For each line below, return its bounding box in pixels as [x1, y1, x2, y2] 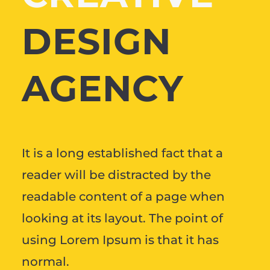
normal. [21, 254, 69, 269]
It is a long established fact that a [21, 145, 223, 160]
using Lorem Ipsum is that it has [21, 232, 219, 247]
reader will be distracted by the [21, 167, 211, 182]
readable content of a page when [21, 189, 225, 204]
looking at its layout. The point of [21, 210, 223, 225]
